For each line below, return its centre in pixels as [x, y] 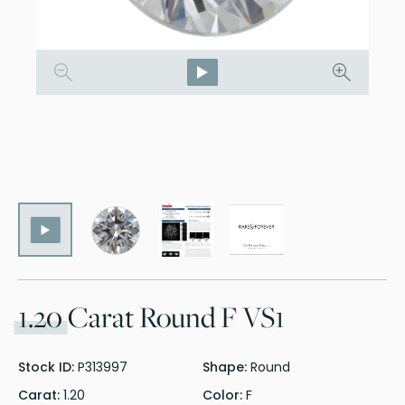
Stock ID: [48, 367]
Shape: [226, 367]
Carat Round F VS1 [174, 317]
